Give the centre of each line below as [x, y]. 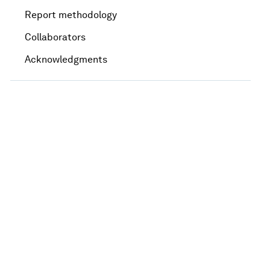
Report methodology [71, 14]
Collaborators [55, 37]
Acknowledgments [66, 59]
